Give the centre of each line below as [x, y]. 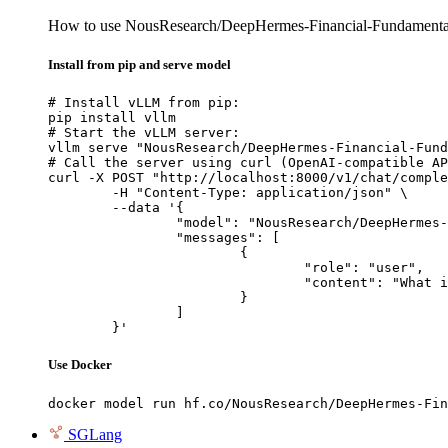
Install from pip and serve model [139, 65]
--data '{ [80, 208]
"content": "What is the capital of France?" [176, 283]
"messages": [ [112, 238]
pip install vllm [112, 118]
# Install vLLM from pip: [144, 103]
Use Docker [80, 365]
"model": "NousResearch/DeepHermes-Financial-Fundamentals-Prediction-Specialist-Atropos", [112, 223]
